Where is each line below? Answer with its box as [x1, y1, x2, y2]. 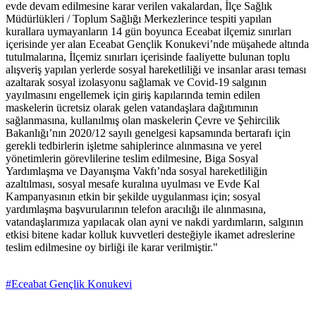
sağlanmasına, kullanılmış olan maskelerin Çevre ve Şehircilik [6, 114, 280, 127]
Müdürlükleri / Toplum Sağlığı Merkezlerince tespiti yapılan [6, 13, 272, 25]
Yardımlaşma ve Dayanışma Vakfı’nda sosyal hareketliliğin [6, 165, 267, 178]
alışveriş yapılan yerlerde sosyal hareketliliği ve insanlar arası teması [6, 63, 306, 76]
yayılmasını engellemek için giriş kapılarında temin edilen [6, 89, 260, 102]
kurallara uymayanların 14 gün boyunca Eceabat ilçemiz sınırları [6, 25, 291, 38]
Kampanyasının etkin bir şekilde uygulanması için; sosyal [6, 190, 260, 203]
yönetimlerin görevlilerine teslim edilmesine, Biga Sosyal [6, 152, 258, 165]
